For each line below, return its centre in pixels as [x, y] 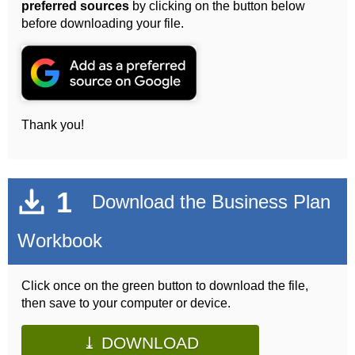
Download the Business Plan [211, 201]
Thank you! [53, 124]
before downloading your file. [103, 23]
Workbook [60, 241]
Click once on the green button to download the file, [165, 286]
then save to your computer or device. [126, 303]
